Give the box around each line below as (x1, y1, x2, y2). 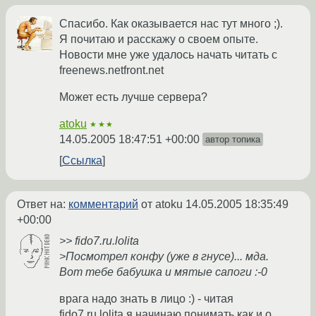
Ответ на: (17, 198, 68, 211)
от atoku (138, 198, 186, 211)
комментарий (68, 198, 138, 211)
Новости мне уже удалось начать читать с (59, 49, 277, 61)
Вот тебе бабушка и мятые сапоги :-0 (59, 266, 267, 279)
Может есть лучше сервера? (59, 91, 207, 104)
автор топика (205, 134, 260, 145)
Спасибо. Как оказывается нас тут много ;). (59, 18, 283, 30)
